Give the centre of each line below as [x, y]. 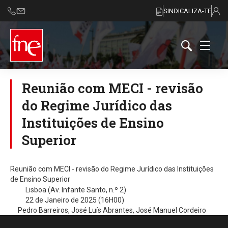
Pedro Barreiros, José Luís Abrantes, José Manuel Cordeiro [112, 210]
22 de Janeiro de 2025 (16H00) [75, 200]
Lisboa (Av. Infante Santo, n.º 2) [76, 190]
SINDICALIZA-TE [187, 11]
